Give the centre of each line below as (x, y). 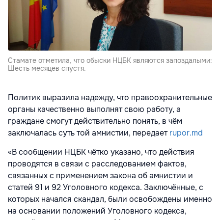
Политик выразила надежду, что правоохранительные (110, 98)
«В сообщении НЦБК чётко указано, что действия (101, 152)
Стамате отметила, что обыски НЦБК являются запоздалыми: (110, 61)
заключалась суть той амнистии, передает (88, 133)
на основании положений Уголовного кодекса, (97, 211)
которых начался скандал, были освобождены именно (110, 199)
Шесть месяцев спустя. (47, 69)
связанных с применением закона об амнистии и (100, 176)
